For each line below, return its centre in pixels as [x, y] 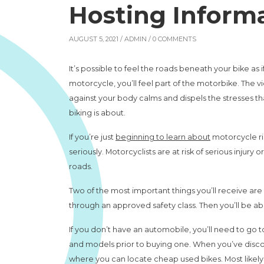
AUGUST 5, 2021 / [97, 39]
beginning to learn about [163, 137]
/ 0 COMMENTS [171, 39]
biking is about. [97, 113]
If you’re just [92, 137]
